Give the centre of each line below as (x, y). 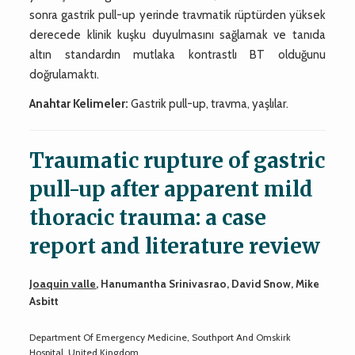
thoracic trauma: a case (148, 217)
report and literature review (175, 246)
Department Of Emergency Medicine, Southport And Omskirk (160, 337)
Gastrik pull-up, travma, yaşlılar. (209, 103)
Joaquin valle (63, 283)
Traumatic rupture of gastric (177, 160)
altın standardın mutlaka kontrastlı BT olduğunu (177, 54)
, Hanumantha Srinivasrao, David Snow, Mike (208, 283)
